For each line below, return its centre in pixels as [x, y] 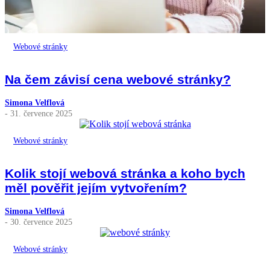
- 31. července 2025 [39, 113]
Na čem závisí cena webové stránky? [118, 79]
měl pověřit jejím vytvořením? [96, 187]
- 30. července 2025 [39, 222]
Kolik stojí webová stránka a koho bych [125, 173]
